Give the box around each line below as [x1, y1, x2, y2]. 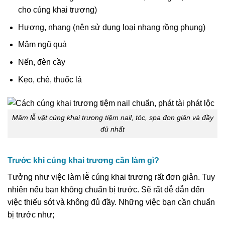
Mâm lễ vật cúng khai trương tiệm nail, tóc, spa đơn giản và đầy [12, 114, 213, 122]
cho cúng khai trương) [18, 6, 97, 15]
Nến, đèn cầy [18, 58, 65, 67]
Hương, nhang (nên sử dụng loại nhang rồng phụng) [18, 23, 205, 32]
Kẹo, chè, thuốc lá [18, 75, 82, 84]
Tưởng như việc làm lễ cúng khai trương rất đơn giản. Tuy [8, 173, 215, 182]
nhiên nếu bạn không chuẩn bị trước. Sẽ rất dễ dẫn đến [8, 185, 204, 194]
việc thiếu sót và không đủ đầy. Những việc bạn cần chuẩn [8, 198, 215, 207]
